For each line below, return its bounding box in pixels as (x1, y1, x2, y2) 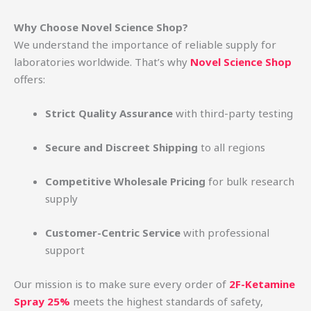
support (45, 243, 85, 258)
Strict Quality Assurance (45, 106, 173, 121)
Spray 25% (14, 294, 70, 309)
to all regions (198, 140, 265, 155)
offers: (14, 72, 45, 87)
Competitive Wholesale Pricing (45, 174, 205, 189)
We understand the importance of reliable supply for (14, 37, 276, 52)
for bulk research (205, 174, 294, 189)
